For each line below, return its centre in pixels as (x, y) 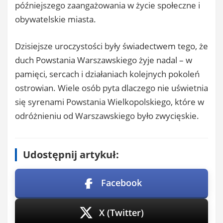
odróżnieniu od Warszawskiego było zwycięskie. (107, 115)
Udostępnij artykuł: (71, 154)
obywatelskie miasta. (56, 19)
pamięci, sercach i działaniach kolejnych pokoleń (107, 74)
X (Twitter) (121, 212)
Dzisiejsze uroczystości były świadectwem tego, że (111, 46)
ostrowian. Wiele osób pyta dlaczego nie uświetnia (111, 88)
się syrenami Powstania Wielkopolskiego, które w (110, 102)
